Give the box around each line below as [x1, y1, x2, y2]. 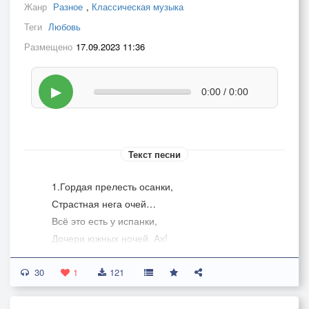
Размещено [24, 40, 72, 53]
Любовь [48, 20, 81, 33]
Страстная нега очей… [52, 197, 156, 210]
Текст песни [128, 148, 181, 161]
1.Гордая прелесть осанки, [52, 179, 173, 193]
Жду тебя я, [52, 283, 106, 297]
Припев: [52, 266, 88, 279]
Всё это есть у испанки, [52, 214, 157, 228]
